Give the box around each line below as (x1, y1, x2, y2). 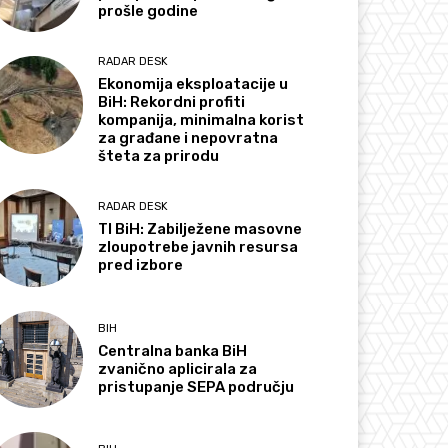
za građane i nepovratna (98, 129, 279, 148)
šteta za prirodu (98, 147, 220, 166)
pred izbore (98, 256, 184, 275)
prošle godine (98, 2, 199, 21)
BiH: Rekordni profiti (98, 93, 246, 112)
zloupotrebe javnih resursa (98, 238, 299, 257)
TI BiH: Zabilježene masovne (98, 220, 303, 239)
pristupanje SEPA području (98, 377, 295, 396)
